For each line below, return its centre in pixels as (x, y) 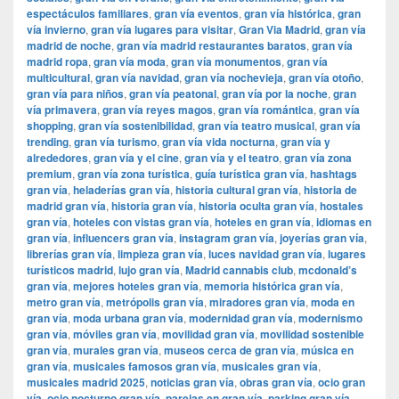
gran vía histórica (288, 14)
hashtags (334, 174)
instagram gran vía (227, 238)
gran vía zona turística (134, 174)
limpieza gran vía (160, 254)
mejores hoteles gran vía (136, 286)
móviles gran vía (115, 334)
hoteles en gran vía (263, 222)
